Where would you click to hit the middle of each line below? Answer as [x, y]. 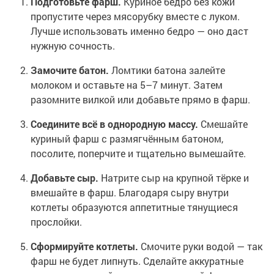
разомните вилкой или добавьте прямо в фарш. [140, 100]
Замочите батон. [70, 70]
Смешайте [223, 124]
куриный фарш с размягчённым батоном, [127, 139]
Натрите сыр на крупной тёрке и [174, 178]
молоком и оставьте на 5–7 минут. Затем [127, 85]
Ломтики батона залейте [167, 70]
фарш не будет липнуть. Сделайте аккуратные [137, 261]
